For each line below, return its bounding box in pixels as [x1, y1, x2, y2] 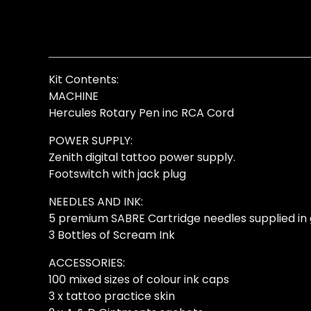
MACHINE [49, 88, 99, 105]
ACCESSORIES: [49, 255, 125, 271]
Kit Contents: [49, 72, 119, 88]
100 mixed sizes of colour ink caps [49, 271, 229, 288]
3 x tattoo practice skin [49, 288, 175, 305]
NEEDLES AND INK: [49, 194, 143, 210]
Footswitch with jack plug [49, 166, 186, 183]
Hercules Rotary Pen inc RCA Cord [49, 105, 234, 121]
